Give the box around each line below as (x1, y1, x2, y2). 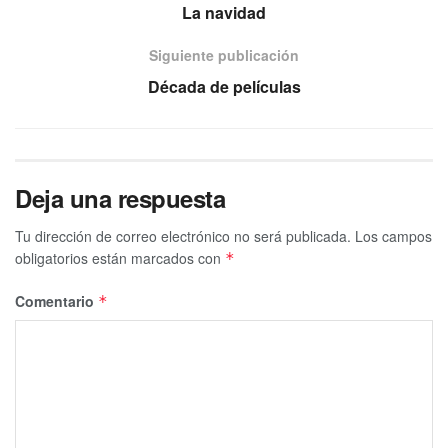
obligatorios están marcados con (15, 247, 225, 268)
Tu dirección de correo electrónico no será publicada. (15, 225, 351, 246)
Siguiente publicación (149, 44, 299, 65)
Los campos (355, 225, 432, 246)
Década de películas (147, 74, 301, 98)
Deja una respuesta (15, 180, 226, 215)
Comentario (15, 290, 98, 311)
